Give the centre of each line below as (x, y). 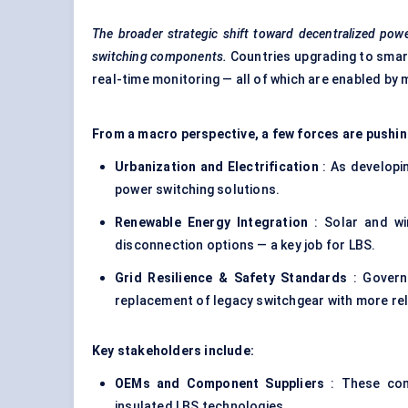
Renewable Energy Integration (212, 223)
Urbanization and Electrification (217, 167)
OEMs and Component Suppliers (220, 384)
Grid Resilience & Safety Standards (231, 278)
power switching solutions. (198, 190)
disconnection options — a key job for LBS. (245, 245)
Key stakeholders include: (173, 351)
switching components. (160, 57)
